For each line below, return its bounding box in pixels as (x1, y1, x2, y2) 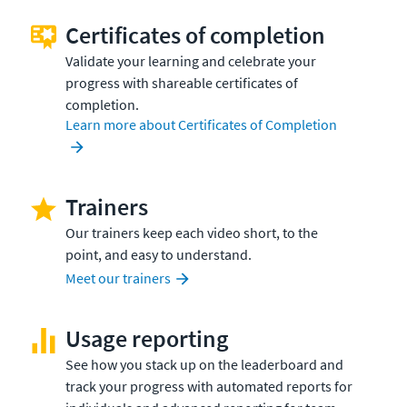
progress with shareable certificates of (65, 73, 298, 92)
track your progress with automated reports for (65, 376, 352, 395)
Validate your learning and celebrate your (65, 51, 316, 70)
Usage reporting (65, 323, 229, 353)
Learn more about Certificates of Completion (65, 114, 337, 134)
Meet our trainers (65, 268, 171, 287)
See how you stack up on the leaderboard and (65, 354, 343, 373)
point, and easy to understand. (65, 244, 252, 263)
